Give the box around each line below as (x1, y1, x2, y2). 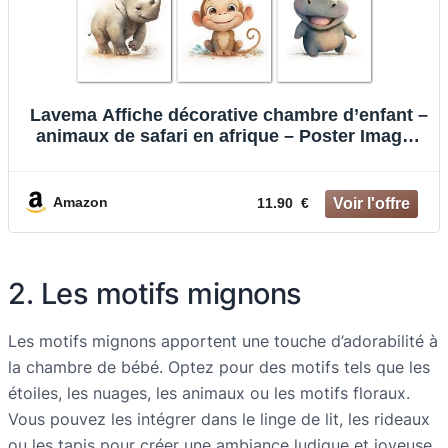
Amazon (53, 193, 108, 210)
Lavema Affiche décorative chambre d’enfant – (30, 104, 428, 125)
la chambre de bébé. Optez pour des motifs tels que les (8, 356, 430, 377)
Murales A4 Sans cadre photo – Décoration (46, 146, 412, 167)
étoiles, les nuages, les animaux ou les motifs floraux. (8, 382, 410, 403)
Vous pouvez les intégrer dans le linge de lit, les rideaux (8, 408, 430, 429)
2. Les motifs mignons (8, 275, 302, 311)
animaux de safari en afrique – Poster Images (36, 125, 422, 146)
